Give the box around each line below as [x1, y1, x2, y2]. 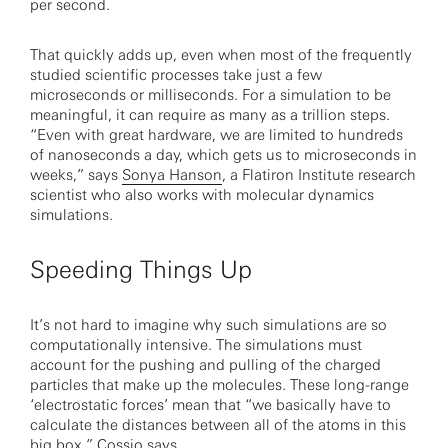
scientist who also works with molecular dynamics [30, 186, 374, 204]
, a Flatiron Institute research [222, 166, 416, 184]
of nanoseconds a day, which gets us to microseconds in [30, 146, 417, 164]
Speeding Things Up [30, 255, 252, 284]
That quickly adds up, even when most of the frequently [30, 46, 412, 64]
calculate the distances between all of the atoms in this [30, 416, 406, 434]
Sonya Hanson [122, 166, 222, 184]
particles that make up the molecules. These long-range [30, 376, 409, 394]
